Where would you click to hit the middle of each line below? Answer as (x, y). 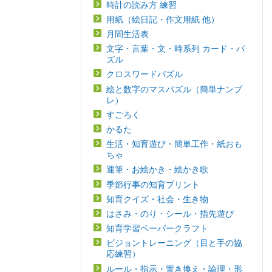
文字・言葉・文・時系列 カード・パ (175, 49)
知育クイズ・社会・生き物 (157, 199)
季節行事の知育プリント (153, 184)
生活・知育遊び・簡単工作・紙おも (174, 144)
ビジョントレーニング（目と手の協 (174, 243)
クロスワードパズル (144, 74)
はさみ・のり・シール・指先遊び (170, 213)
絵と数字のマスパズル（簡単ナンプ (174, 89)
